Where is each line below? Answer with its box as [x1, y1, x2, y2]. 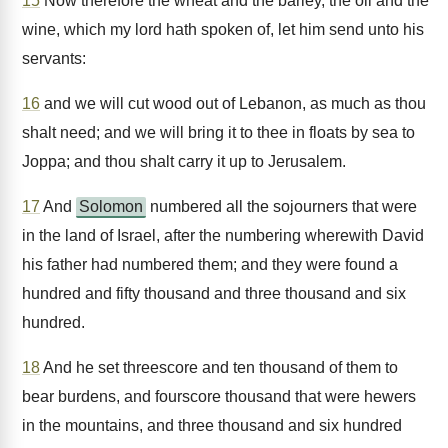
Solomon [79, 198, 143, 215]
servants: [22, 50, 86, 67]
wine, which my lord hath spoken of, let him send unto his [22, 21, 424, 38]
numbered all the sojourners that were [146, 198, 417, 215]
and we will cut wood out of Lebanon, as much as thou [40, 95, 426, 112]
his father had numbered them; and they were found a [22, 256, 398, 273]
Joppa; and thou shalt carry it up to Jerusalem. [22, 153, 346, 170]
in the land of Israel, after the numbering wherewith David [22, 227, 424, 244]
